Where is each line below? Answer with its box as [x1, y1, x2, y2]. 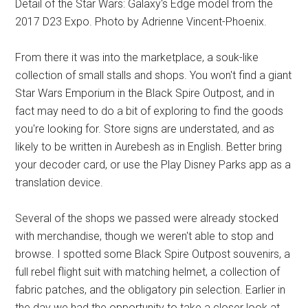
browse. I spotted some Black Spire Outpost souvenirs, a [15, 247, 291, 261]
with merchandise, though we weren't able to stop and [15, 230, 274, 243]
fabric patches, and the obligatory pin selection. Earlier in [15, 283, 286, 297]
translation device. [15, 176, 104, 190]
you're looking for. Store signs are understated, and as [15, 122, 275, 136]
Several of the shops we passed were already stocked [15, 212, 279, 225]
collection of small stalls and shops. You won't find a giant [15, 69, 292, 82]
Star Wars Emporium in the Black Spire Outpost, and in [15, 87, 275, 100]
